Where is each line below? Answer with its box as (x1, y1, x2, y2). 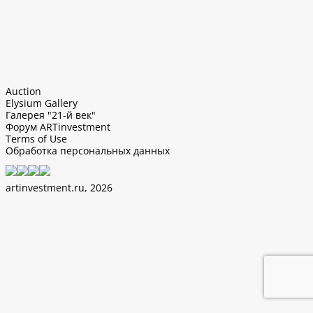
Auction (5, 85, 41, 98)
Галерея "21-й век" (5, 108, 96, 122)
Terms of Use (5, 132, 67, 145)
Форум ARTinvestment (5, 120, 110, 133)
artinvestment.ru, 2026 (5, 181, 112, 194)
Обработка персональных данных (5, 144, 170, 157)
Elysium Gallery (5, 96, 78, 110)
